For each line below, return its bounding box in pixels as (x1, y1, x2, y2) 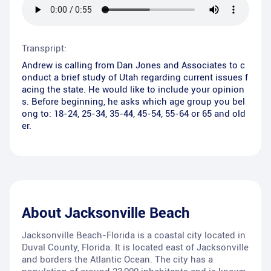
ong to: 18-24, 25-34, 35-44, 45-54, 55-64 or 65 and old (22, 108, 246, 120)
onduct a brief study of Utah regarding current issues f (22, 72, 248, 83)
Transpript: (22, 43, 67, 54)
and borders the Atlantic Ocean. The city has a (22, 254, 213, 266)
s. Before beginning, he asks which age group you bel (22, 96, 245, 108)
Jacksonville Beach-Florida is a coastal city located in (22, 230, 246, 241)
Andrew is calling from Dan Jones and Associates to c (22, 60, 245, 71)
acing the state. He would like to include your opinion (22, 84, 244, 96)
